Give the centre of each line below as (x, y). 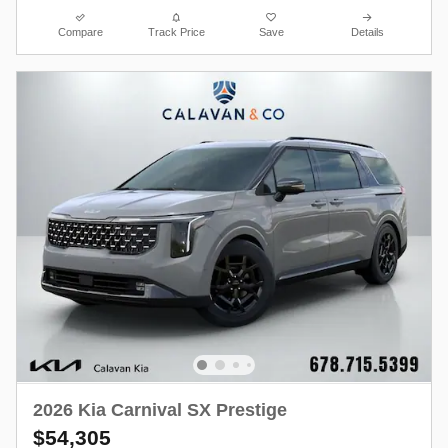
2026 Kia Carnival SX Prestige (160, 409)
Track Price (176, 31)
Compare (81, 31)
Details (367, 31)
